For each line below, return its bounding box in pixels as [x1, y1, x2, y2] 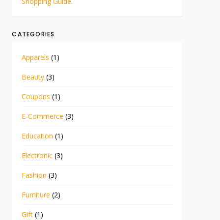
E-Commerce [22, 111, 64, 121]
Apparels [22, 52, 50, 62]
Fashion [22, 170, 47, 180]
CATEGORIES [12, 29, 55, 38]
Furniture [22, 190, 51, 199]
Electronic [22, 150, 53, 160]
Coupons [22, 91, 51, 101]
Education [22, 131, 54, 140]
